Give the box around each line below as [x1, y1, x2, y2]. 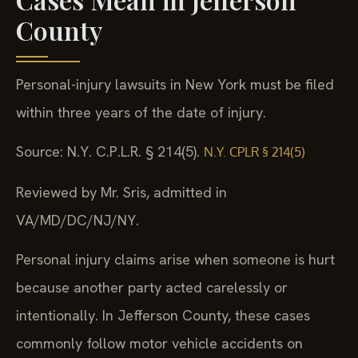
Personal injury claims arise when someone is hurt [16, 249, 335, 268]
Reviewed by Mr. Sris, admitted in [16, 182, 227, 201]
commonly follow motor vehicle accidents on [16, 333, 303, 352]
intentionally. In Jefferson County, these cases [16, 305, 310, 324]
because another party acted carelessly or [16, 277, 288, 296]
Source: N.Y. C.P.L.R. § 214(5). [16, 142, 204, 161]
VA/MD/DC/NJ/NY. [16, 210, 139, 229]
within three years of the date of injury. [16, 102, 266, 121]
